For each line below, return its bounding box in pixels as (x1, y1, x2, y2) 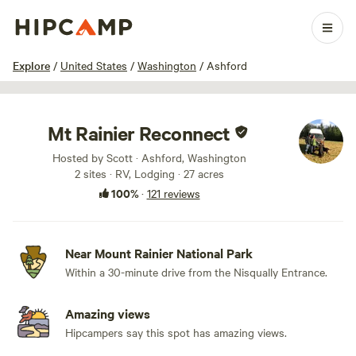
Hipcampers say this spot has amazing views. (65, 324, 287, 340)
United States (60, 57, 127, 73)
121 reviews (146, 185, 200, 201)
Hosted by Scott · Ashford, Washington (52, 149, 246, 165)
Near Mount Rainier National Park (65, 244, 253, 261)
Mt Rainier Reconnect (48, 120, 230, 145)
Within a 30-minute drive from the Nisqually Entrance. (65, 264, 327, 280)
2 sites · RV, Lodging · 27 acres (75, 165, 224, 181)
